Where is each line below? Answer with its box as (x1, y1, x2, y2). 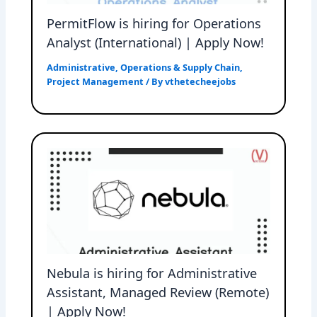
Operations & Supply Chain (120, 61, 241, 74)
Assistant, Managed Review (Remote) (47, 284, 270, 301)
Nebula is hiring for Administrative (47, 265, 258, 282)
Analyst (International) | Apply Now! (47, 34, 265, 52)
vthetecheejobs (165, 75, 236, 88)
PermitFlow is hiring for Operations (47, 15, 262, 33)
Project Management (47, 75, 144, 88)
